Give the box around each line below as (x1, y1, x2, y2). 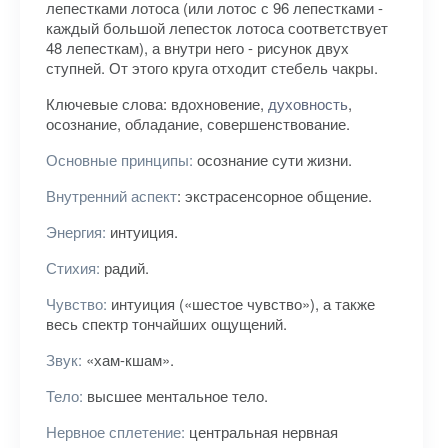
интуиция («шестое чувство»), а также (107, 293, 375, 314)
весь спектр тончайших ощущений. (46, 313, 287, 334)
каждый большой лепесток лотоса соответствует (46, 17, 388, 38)
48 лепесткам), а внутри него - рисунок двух (46, 37, 349, 58)
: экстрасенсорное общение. (177, 185, 372, 206)
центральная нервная (185, 421, 338, 442)
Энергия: (46, 221, 106, 242)
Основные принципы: (46, 149, 193, 170)
